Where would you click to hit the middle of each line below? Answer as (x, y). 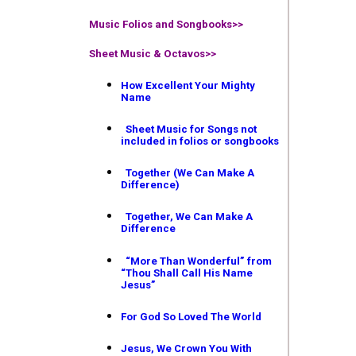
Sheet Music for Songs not (190, 130)
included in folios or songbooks (200, 141)
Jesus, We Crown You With (186, 348)
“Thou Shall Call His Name (187, 273)
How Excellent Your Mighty (188, 85)
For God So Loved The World (191, 316)
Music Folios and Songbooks (161, 24)
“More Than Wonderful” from (197, 261)
